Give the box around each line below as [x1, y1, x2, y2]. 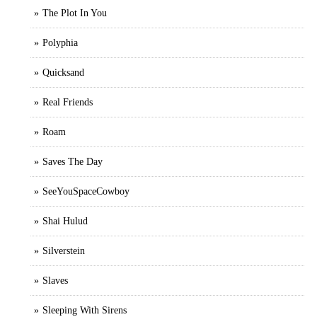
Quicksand [42, 67, 84, 78]
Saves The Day [42, 156, 103, 167]
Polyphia [42, 37, 78, 48]
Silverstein [42, 245, 85, 256]
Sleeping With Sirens [42, 304, 127, 316]
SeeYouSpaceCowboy [42, 185, 129, 197]
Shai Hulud [42, 215, 88, 226]
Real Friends [42, 96, 93, 108]
